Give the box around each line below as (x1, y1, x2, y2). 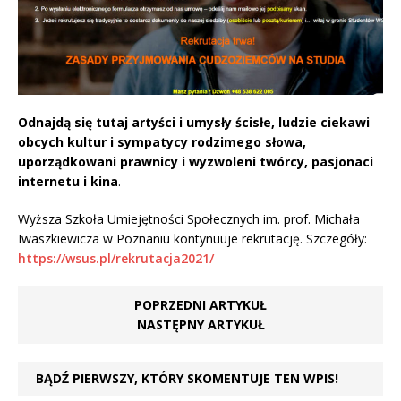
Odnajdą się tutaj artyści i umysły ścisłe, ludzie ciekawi (18, 114, 370, 132)
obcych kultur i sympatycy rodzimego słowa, (18, 133, 306, 151)
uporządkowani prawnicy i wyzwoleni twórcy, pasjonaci (18, 153, 373, 171)
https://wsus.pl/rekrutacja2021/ (18, 250, 214, 268)
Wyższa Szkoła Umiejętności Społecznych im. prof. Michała (18, 210, 360, 228)
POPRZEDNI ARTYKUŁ (134, 296, 267, 314)
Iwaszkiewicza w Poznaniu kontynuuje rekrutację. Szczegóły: (18, 230, 367, 248)
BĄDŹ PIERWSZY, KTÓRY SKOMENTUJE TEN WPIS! (36, 370, 338, 388)
